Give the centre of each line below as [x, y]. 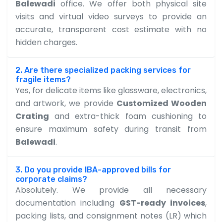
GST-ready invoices [162, 203]
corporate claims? [51, 179]
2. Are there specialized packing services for [103, 70]
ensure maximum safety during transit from [111, 129]
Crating [32, 116]
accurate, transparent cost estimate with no [111, 29]
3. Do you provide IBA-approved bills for [93, 169]
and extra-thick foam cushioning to [128, 116]
